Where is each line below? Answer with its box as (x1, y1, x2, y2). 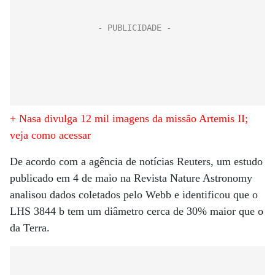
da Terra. (10, 222, 50, 234)
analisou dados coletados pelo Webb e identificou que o (10, 188, 258, 201)
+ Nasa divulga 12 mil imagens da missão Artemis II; (10, 112, 248, 125)
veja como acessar (10, 129, 91, 141)
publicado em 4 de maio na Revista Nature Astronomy (10, 172, 252, 184)
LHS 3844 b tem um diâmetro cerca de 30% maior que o (10, 205, 263, 217)
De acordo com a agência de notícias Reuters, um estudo (10, 155, 263, 168)
